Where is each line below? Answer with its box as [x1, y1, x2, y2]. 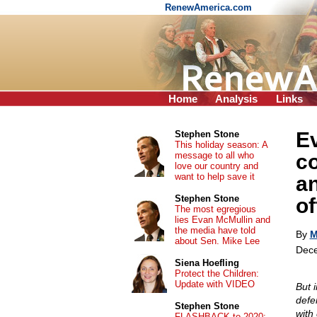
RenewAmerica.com [165, 2, 255, 13]
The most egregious [174, 204, 256, 214]
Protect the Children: [174, 268, 259, 279]
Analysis [215, 93, 258, 105]
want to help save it [174, 171, 255, 182]
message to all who [174, 150, 254, 161]
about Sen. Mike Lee [174, 236, 260, 246]
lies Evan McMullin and [174, 214, 270, 225]
